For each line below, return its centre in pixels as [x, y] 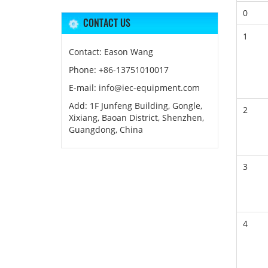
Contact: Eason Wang [111, 52]
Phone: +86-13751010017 [119, 70]
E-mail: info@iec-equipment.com [134, 88]
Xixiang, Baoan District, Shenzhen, [136, 118]
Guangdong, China [106, 130]
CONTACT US [107, 23]
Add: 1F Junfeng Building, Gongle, [135, 106]
